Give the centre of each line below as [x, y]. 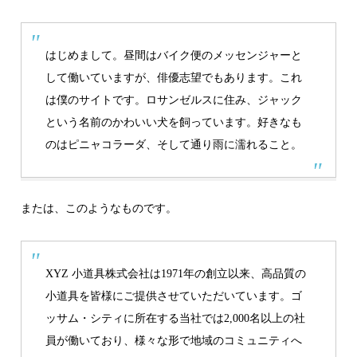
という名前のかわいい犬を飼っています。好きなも [174, 122]
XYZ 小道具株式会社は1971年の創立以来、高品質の [176, 274]
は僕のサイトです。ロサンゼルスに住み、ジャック [174, 100]
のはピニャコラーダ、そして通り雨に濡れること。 [174, 145]
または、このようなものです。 [99, 208]
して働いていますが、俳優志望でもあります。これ [174, 78]
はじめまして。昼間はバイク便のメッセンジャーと [174, 55]
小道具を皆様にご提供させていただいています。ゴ [174, 296]
